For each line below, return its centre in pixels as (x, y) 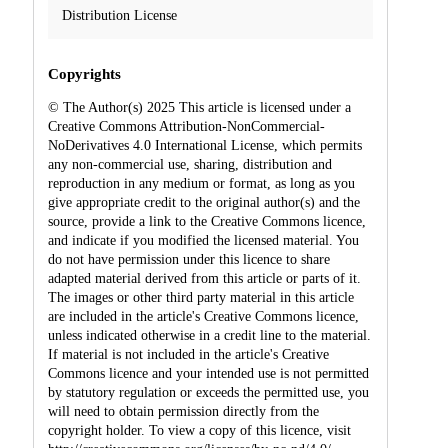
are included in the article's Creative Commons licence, (203, 316)
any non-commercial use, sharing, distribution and (189, 164)
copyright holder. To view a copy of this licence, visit (199, 430)
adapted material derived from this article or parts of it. (204, 278)
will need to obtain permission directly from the (183, 411)
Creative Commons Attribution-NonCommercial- (186, 126)
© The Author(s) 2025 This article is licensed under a (199, 107)
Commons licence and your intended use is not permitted (208, 373)
